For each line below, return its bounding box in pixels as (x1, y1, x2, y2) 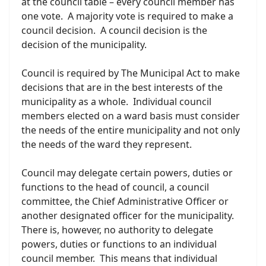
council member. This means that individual (21, 252, 217, 265)
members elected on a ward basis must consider (21, 109, 240, 122)
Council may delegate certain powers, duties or (21, 166, 233, 179)
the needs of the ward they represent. (21, 138, 192, 151)
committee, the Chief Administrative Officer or (21, 195, 229, 208)
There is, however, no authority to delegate (21, 223, 213, 236)
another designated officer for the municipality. (21, 209, 234, 222)
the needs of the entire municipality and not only (21, 123, 240, 137)
